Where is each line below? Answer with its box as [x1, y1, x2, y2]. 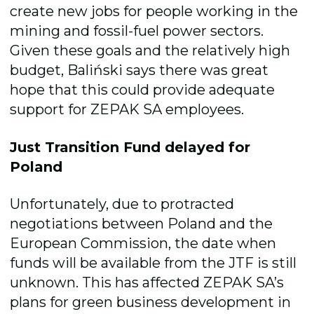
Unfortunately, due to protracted [10, 196, 235, 213]
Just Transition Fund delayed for [10, 138, 251, 156]
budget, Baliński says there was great [10, 62, 269, 79]
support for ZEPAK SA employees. [10, 101, 245, 118]
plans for [10, 294, 73, 311]
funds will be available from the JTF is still [10, 254, 297, 272]
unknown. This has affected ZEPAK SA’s [10, 274, 285, 292]
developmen [181, 294, 268, 311]
